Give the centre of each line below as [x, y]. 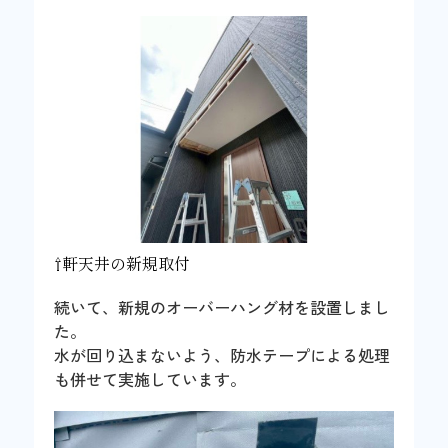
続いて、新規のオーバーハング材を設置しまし [222, 307]
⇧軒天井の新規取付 [122, 263]
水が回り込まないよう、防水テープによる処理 [222, 355]
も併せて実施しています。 [150, 379]
